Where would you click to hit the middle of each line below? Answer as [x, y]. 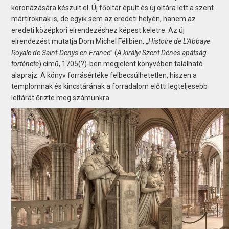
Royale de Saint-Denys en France [61, 52]
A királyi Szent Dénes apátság [162, 52]
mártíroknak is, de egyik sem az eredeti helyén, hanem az [104, 19]
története [25, 64]
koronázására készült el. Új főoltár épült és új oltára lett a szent [113, 7]
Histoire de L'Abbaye [179, 41]
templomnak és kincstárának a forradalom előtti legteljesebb [110, 86]
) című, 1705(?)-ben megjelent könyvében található [121, 64]
